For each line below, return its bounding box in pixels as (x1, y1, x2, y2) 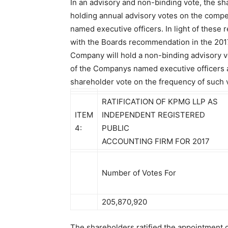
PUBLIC (102, 123, 129, 133)
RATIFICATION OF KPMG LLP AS (102, 97, 218, 106)
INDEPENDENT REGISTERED (102, 110, 205, 120)
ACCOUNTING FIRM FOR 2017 (102, 136, 210, 146)
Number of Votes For (102, 168, 176, 178)
